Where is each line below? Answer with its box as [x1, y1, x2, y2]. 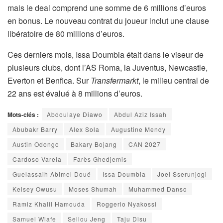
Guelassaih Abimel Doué [12, 169, 91, 178]
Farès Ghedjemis [73, 154, 127, 163]
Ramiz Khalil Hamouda [12, 199, 85, 208]
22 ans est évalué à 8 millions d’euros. [7, 87, 142, 99]
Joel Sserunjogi [157, 169, 207, 178]
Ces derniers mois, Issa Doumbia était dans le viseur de [7, 48, 204, 60]
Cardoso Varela [12, 154, 62, 163]
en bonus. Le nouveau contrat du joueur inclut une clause [7, 14, 209, 26]
